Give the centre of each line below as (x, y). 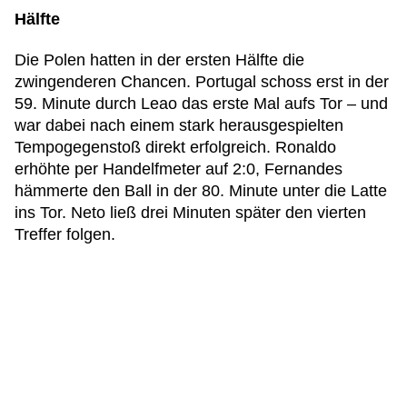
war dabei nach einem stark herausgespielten (179, 125)
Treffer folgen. (65, 234)
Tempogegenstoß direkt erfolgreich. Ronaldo (175, 147)
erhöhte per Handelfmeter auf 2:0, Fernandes (179, 169)
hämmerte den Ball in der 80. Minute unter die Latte (201, 191)
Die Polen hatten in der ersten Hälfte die (159, 60)
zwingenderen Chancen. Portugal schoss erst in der (202, 82)
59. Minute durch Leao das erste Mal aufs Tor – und (201, 104)
